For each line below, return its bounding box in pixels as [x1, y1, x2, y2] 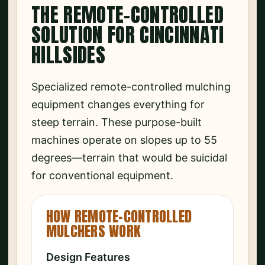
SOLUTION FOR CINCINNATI [31, 19, 224, 50]
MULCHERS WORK [46, 221, 141, 243]
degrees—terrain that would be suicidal [31, 151, 227, 164]
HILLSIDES [31, 39, 106, 70]
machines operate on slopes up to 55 [31, 133, 217, 146]
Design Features [46, 251, 130, 264]
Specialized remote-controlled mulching [31, 80, 231, 93]
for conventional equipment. [31, 169, 173, 182]
